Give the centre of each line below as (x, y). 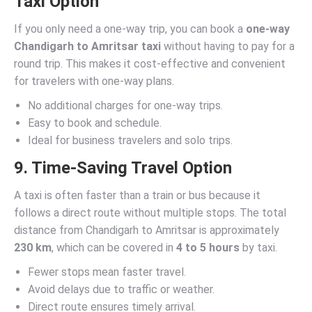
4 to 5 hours (208, 248)
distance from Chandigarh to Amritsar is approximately (147, 230)
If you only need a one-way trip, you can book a (130, 29)
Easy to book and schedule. (95, 123)
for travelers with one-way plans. (94, 81)
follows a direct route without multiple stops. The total (150, 213)
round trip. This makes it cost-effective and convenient (150, 64)
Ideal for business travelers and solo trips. (130, 140)
